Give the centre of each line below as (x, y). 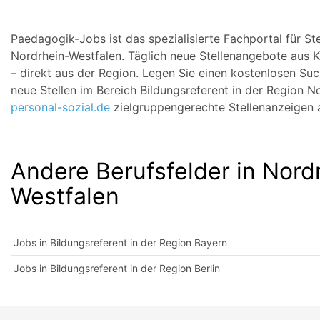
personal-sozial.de (60, 107)
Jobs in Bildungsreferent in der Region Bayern (120, 242)
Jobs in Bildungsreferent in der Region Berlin (117, 268)
